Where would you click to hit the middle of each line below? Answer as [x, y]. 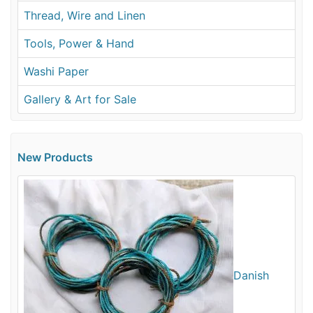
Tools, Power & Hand [79, 44]
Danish [252, 276]
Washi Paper [57, 72]
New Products [55, 158]
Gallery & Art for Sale [80, 100]
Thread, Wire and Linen [85, 15]
